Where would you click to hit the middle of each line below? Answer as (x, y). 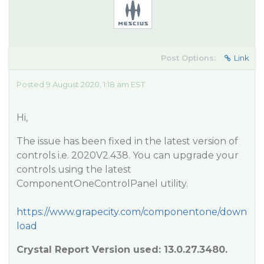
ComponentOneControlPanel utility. (102, 184)
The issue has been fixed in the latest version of (127, 141)
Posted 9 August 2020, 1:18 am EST (81, 84)
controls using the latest (74, 169)
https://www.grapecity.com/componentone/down (132, 212)
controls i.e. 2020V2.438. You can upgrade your (128, 155)
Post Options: (188, 58)
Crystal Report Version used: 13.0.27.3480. (122, 250)
